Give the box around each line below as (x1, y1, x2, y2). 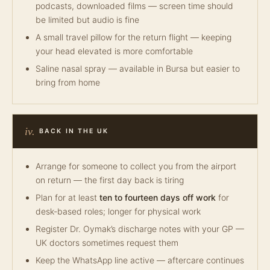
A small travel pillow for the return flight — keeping (36, 32, 231, 42)
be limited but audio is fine (36, 14, 139, 25)
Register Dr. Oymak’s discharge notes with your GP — (36, 224, 244, 234)
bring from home (36, 77, 100, 87)
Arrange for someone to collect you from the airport (36, 161, 236, 171)
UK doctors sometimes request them (36, 237, 178, 248)
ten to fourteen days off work (99, 192, 216, 202)
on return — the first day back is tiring (36, 175, 184, 185)
